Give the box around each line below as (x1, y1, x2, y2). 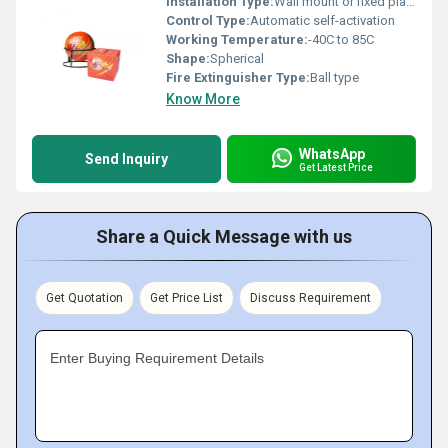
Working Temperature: (166, 32, 308, 47)
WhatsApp (299, 145, 365, 162)
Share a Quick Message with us (96, 226, 352, 247)
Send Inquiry (85, 151, 168, 167)
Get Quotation (46, 291, 123, 305)
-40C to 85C (308, 32, 374, 47)
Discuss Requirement (250, 291, 371, 305)
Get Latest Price (299, 161, 373, 173)
